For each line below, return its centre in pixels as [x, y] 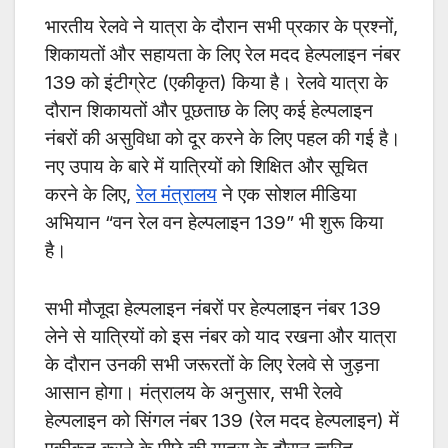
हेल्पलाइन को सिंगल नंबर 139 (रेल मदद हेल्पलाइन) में [222, 421]
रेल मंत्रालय [176, 195]
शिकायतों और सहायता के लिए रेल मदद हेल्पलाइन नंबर [222, 55]
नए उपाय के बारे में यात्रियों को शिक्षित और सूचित [206, 167]
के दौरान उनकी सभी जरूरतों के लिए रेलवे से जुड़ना [212, 365]
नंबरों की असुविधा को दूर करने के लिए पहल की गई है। [223, 139]
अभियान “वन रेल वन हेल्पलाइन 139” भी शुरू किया [214, 223]
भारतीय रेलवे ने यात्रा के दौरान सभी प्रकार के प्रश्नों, [221, 27]
